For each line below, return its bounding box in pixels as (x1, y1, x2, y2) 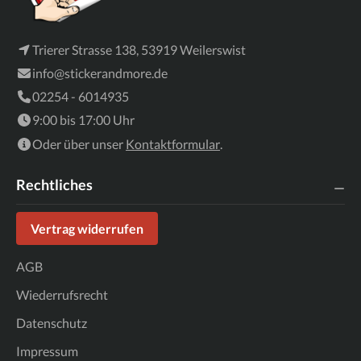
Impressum (16, 343, 78, 359)
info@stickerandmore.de (32, 65, 168, 81)
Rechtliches (16, 176, 93, 194)
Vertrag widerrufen (31, 221, 143, 237)
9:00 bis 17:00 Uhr (32, 112, 135, 128)
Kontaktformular (126, 136, 220, 152)
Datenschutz (16, 315, 87, 331)
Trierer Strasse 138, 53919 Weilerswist (32, 42, 246, 58)
